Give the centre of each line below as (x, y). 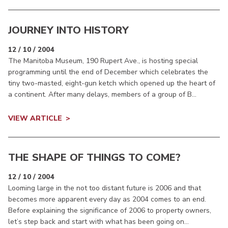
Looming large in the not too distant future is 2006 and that (105, 188)
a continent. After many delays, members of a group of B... (102, 95)
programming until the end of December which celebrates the (108, 72)
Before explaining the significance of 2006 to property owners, (110, 211)
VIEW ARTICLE (35, 119)
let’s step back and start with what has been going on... (98, 222)
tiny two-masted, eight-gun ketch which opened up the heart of (112, 83)
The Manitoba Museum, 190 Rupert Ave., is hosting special (103, 61)
